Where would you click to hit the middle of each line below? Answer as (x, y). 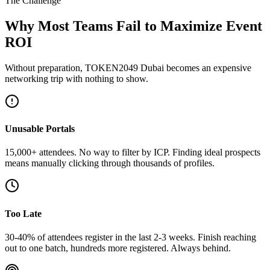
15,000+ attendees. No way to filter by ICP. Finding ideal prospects (133, 152)
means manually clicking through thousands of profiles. (110, 163)
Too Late (23, 213)
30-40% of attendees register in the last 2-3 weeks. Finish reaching (130, 237)
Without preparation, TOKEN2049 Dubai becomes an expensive (128, 67)
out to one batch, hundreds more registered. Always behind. (118, 248)
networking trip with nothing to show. (77, 78)
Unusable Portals (40, 129)
